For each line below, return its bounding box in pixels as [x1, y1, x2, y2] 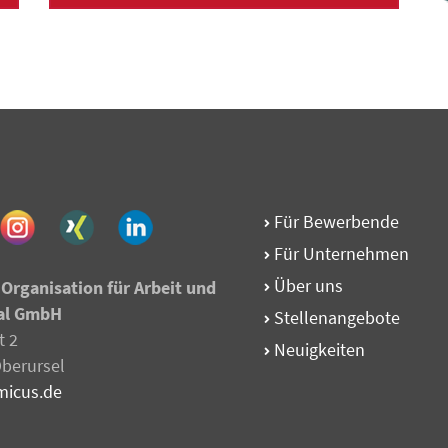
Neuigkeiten [270, 338, 365, 362]
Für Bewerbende [270, 210, 399, 234]
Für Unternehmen [270, 242, 409, 266]
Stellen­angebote [270, 306, 400, 330]
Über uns [270, 274, 343, 298]
